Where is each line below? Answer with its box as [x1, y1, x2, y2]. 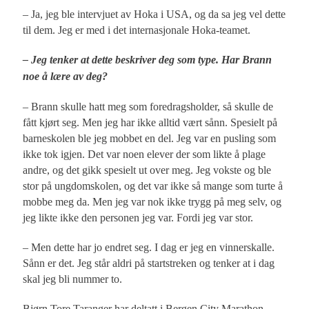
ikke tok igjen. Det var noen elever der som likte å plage [23, 148, 266, 160]
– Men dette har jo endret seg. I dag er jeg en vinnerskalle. [23, 241, 275, 253]
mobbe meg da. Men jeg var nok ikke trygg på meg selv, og [23, 195, 282, 208]
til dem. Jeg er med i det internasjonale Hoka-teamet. [23, 23, 251, 36]
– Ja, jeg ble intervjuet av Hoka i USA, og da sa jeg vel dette [23, 8, 286, 20]
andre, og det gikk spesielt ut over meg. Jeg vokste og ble [23, 163, 272, 176]
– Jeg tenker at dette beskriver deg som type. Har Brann [23, 53, 272, 66]
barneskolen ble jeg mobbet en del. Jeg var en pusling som [23, 132, 277, 144]
